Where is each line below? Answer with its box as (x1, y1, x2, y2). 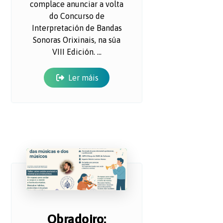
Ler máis (68, 73, 99, 82)
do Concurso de (49, 11, 105, 20)
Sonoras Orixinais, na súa (33, 35, 121, 44)
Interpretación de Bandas (31, 23, 122, 32)
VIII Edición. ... (52, 47, 102, 56)
